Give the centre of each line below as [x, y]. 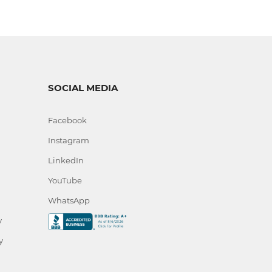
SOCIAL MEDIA [83, 88]
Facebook [68, 120]
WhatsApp [69, 200]
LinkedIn [66, 160]
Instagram [69, 140]
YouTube [65, 180]
